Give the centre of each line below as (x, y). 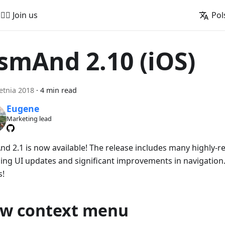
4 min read (59, 90)
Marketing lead (29, 119)
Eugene (23, 109)
